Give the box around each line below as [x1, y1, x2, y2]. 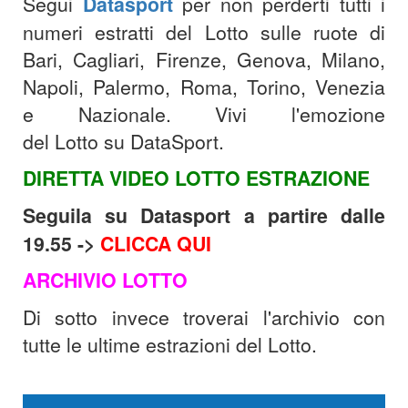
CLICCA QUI [100, 229, 211, 259]
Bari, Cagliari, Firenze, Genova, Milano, [23, 46, 385, 74]
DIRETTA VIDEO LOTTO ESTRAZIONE [23, 164, 370, 193]
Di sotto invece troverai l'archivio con [23, 303, 385, 331]
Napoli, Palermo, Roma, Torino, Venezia [23, 73, 385, 101]
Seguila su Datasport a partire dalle [23, 201, 385, 230]
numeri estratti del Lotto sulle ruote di [23, 18, 385, 46]
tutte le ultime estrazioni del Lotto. [23, 331, 317, 359]
